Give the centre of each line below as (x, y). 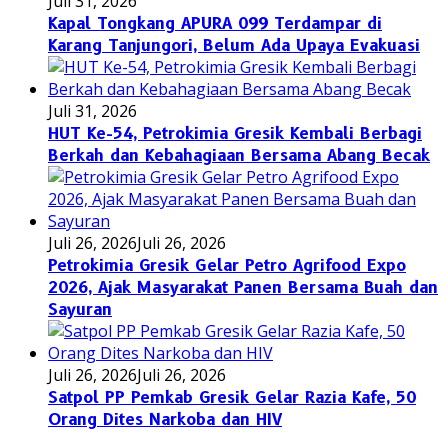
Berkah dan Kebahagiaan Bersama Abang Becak (239, 155)
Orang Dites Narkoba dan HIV (165, 419)
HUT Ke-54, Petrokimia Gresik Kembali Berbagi (235, 133)
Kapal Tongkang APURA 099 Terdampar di (215, 23)
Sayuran (80, 309)
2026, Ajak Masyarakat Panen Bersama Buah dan (243, 287)
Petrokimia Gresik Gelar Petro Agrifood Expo (227, 265)
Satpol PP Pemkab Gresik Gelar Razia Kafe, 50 (232, 397)
